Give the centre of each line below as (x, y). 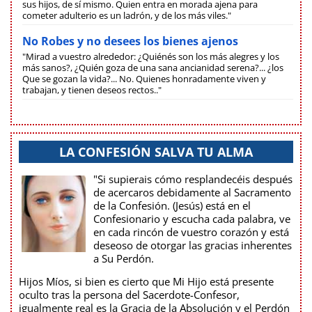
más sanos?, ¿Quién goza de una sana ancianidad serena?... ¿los (153, 67)
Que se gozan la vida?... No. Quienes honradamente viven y (144, 78)
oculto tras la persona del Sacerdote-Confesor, (129, 294)
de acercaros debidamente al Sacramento (192, 192)
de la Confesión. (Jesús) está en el (172, 205)
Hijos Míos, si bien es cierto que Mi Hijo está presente (146, 281)
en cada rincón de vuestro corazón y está (191, 232)
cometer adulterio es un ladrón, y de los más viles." (127, 15)
